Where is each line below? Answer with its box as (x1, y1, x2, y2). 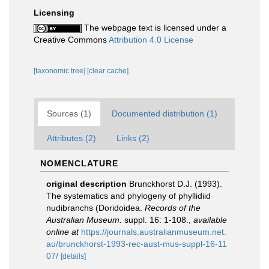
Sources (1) (47, 109, 91, 118)
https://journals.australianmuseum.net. (81, 227, 226, 237)
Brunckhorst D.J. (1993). (129, 179, 222, 189)
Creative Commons (34, 35, 109, 44)
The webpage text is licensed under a (82, 23, 226, 32)
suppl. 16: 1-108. (122, 215, 189, 225)
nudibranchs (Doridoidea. (46, 203, 145, 213)
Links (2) (116, 133, 150, 143)
